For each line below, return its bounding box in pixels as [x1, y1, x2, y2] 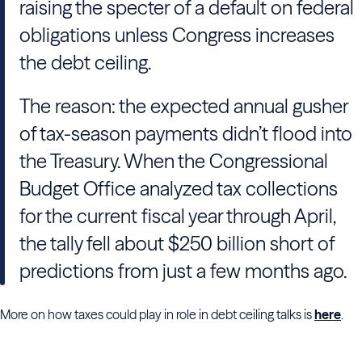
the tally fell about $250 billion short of [19, 232, 335, 255]
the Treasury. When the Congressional [19, 149, 328, 173]
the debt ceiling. [19, 51, 155, 74]
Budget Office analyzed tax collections [19, 177, 338, 200]
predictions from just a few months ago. [19, 259, 351, 283]
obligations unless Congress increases [19, 23, 335, 47]
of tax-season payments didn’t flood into [19, 122, 352, 145]
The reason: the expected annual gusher [19, 95, 348, 118]
